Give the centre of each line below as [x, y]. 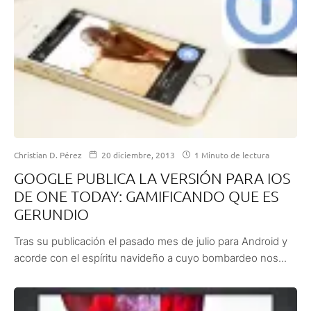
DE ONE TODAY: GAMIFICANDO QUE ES [146, 196]
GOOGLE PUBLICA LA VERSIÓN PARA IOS [152, 178]
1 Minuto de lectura [231, 155]
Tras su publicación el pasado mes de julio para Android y [151, 242]
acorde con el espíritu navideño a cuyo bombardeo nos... [150, 258]
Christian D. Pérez [48, 155]
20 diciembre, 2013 [138, 155]
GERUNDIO [51, 214]
